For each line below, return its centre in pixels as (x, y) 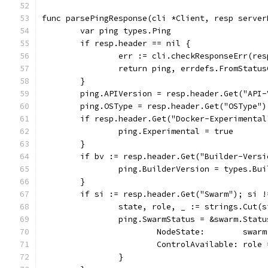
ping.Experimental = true (176, 131)
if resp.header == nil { (135, 43)
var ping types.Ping (126, 31)
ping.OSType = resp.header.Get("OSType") (173, 106)
